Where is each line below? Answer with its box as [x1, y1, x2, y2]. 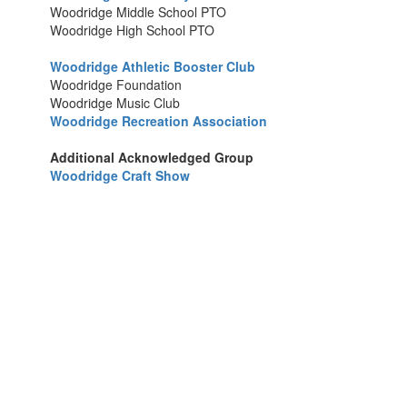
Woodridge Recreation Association [50, 112, 267, 130]
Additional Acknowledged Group [50, 148, 253, 166]
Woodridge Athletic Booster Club [50, 57, 255, 75]
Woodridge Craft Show [50, 166, 190, 184]
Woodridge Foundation [50, 75, 182, 94]
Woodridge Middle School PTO [50, 3, 226, 21]
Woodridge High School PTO [50, 21, 214, 39]
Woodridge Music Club [50, 94, 180, 112]
